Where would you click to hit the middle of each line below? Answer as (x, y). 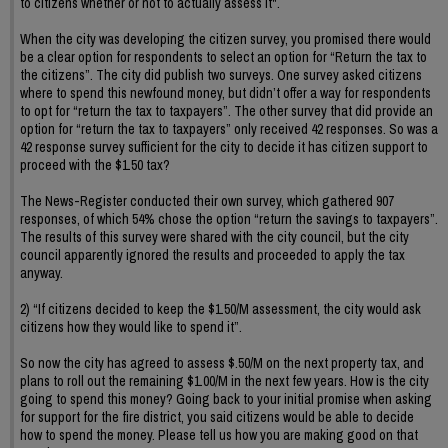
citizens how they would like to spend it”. (131, 326)
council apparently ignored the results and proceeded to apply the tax (212, 254)
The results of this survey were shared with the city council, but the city (214, 236)
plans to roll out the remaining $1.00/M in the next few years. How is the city (224, 380)
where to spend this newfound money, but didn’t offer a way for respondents (225, 92)
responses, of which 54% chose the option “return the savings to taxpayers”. (229, 218)
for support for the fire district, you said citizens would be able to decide (217, 416)
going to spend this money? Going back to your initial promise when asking (226, 398)
